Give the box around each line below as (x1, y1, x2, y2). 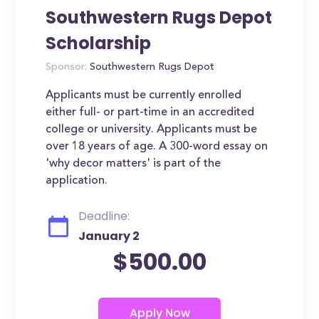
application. (46, 175, 108, 187)
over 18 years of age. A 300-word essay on (46, 141, 268, 152)
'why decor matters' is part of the (46, 158, 221, 169)
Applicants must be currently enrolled (46, 90, 242, 101)
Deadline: (78, 208, 130, 224)
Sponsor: (46, 63, 88, 73)
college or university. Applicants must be (46, 124, 258, 135)
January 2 (78, 228, 140, 244)
